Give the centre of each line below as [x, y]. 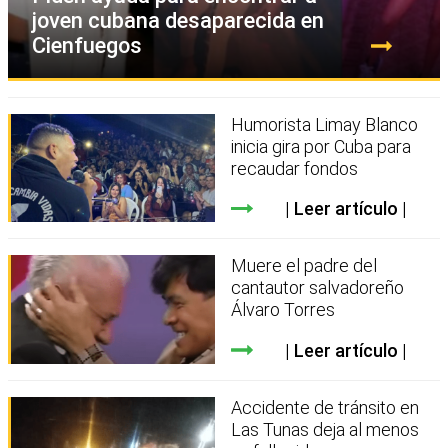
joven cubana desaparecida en [178, 20]
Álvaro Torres [283, 310]
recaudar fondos [295, 168]
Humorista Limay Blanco [325, 124]
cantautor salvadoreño [318, 288]
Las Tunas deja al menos [325, 429]
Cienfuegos [87, 45]
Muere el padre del [304, 266]
